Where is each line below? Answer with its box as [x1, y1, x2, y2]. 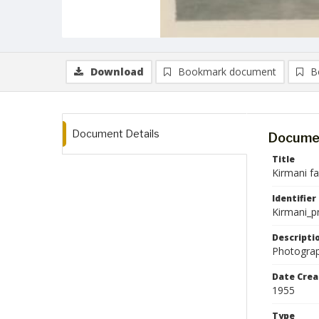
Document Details [72, 127, 159, 140]
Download [90, 65, 144, 78]
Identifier [272, 192, 316, 204]
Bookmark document [178, 65, 276, 78]
